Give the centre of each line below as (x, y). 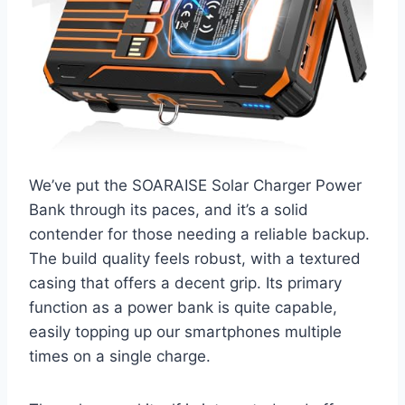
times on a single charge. (120, 356)
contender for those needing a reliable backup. (199, 234)
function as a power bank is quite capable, (183, 307)
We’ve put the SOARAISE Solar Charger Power (195, 185)
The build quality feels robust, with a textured (195, 258)
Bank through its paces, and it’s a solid (169, 209)
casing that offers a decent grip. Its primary (185, 283)
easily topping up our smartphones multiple (185, 331)
